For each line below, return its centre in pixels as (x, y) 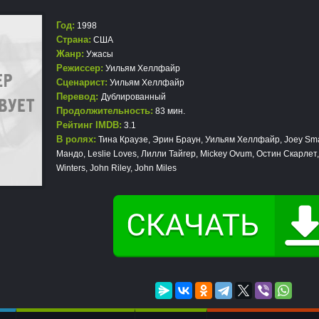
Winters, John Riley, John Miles (116, 168)
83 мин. (169, 111)
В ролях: (76, 139)
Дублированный (134, 97)
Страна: (74, 40)
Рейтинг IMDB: (89, 125)
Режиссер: (80, 68)
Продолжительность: (105, 111)
